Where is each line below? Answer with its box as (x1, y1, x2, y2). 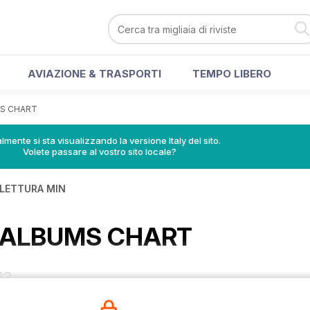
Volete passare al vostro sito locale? (23, 146, 176, 157)
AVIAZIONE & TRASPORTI (28, 67, 161, 80)
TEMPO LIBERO (192, 67, 271, 80)
